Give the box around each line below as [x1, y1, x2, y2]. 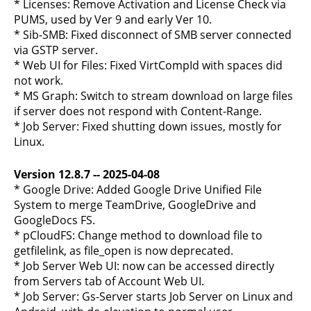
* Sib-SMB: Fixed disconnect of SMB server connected [14, 27, 292, 42]
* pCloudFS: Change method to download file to [14, 228, 262, 243]
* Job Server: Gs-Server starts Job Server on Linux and [14, 289, 293, 304]
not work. [14, 73, 63, 88]
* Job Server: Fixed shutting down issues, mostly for [14, 119, 282, 134]
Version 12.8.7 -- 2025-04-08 [14, 167, 160, 182]
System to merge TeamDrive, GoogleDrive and [14, 197, 256, 212]
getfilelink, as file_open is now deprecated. [14, 243, 233, 258]
